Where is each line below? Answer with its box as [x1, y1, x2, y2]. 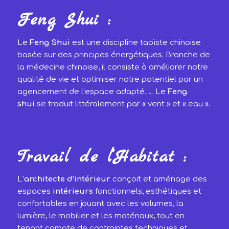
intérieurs [52, 187, 93, 196]
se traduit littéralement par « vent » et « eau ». [34, 100, 210, 108]
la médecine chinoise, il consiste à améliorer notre [17, 63, 208, 72]
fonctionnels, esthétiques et [93, 187, 201, 196]
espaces [17, 187, 53, 196]
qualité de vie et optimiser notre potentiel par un [17, 75, 203, 84]
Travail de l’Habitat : [17, 146, 187, 168]
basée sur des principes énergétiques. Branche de [17, 51, 210, 59]
